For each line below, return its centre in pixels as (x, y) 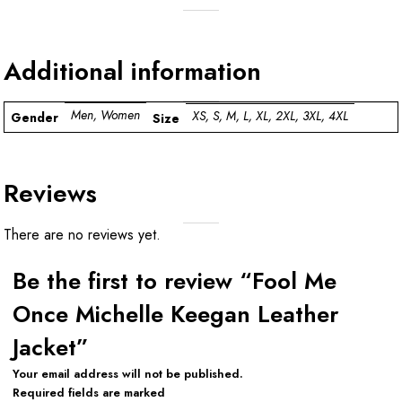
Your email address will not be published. (128, 373)
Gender (35, 117)
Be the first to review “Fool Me (175, 281)
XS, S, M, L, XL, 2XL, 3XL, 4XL (270, 116)
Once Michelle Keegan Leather (175, 314)
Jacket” (51, 347)
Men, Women (105, 115)
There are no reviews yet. (82, 234)
